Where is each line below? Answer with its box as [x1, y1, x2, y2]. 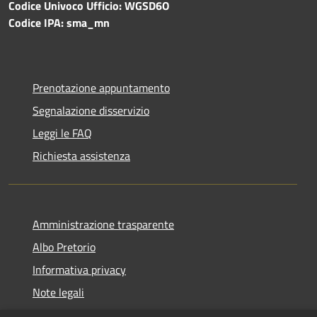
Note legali [33, 284, 84, 301]
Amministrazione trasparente [33, 216, 174, 234]
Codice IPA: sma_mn [8, 14, 110, 32]
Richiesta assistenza [33, 147, 130, 165]
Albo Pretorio [33, 238, 96, 256]
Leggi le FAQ [33, 125, 92, 142]
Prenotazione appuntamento [33, 79, 170, 97]
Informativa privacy [33, 261, 126, 279]
